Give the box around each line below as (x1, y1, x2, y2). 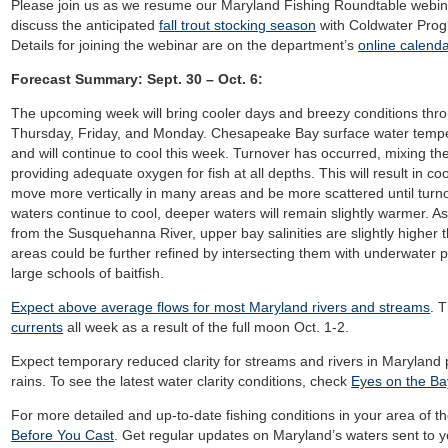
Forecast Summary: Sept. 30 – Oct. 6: (11, 71, 264, 87)
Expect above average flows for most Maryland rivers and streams (11, 299, 431, 315)
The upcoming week (11, 105, 144, 121)
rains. (11, 373, 47, 389)
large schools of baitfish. (11, 265, 169, 281)
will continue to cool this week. (39, 145, 230, 161)
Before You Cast (11, 427, 115, 443)
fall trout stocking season (159, 17, 317, 33)
